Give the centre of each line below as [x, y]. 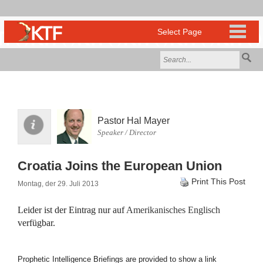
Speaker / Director [127, 132]
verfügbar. [36, 223]
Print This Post [218, 181]
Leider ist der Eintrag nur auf [72, 210]
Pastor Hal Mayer [134, 121]
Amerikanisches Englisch [173, 210]
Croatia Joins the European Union [120, 166]
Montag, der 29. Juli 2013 [58, 184]
